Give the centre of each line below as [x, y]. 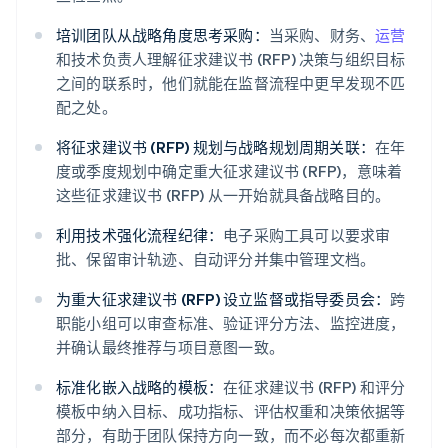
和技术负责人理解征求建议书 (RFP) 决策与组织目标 [231, 59]
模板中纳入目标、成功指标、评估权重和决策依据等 [231, 411]
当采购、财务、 [322, 35]
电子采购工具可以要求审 [307, 235]
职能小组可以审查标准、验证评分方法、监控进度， [231, 323]
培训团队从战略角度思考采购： [162, 35]
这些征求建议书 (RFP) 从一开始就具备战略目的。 [223, 195]
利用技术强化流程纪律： [140, 235]
